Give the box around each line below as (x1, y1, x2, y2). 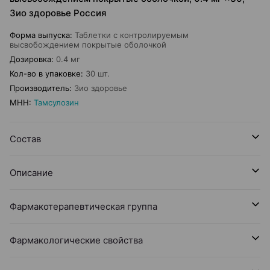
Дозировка (10, 54, 51, 64)
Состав (10, 133, 41, 145)
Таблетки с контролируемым (75, 30, 189, 40)
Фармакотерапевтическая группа (10, 201, 157, 212)
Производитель (10, 83, 69, 93)
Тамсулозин (34, 98, 79, 107)
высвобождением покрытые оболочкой (10, 40, 166, 49)
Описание (10, 167, 53, 178)
